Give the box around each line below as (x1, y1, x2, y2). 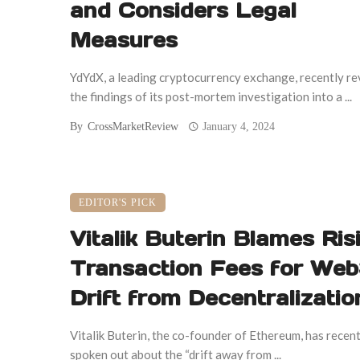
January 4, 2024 (202, 120, 276, 133)
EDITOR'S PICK (79, 197, 157, 209)
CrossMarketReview (88, 120, 178, 133)
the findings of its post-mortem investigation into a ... (70, 88, 352, 104)
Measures (70, 27, 178, 53)
